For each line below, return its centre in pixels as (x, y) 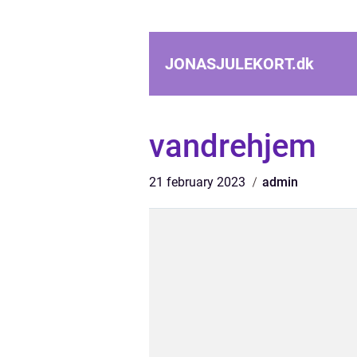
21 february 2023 (199, 182)
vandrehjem (233, 146)
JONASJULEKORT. (231, 64)
